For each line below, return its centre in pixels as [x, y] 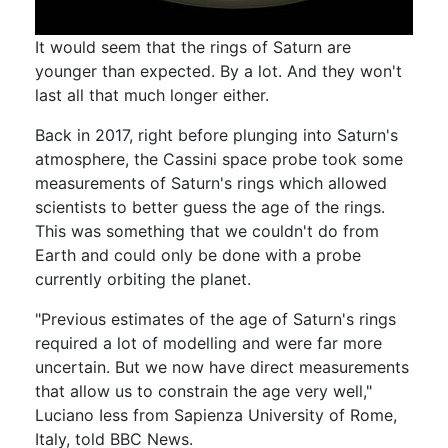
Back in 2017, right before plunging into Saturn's [216, 134]
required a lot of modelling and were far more [208, 342]
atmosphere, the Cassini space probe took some [219, 158]
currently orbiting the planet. [143, 278]
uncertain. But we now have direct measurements [222, 366]
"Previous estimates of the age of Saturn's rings [215, 318]
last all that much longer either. [152, 94]
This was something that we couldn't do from [207, 230]
